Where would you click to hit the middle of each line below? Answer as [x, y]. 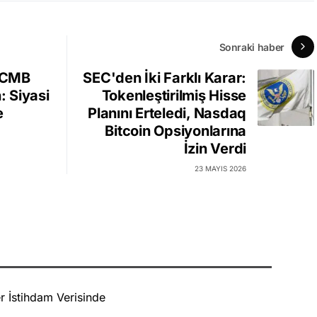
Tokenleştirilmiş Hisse [174, 96]
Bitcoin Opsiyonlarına [175, 131]
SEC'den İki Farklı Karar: [165, 78]
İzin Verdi [215, 149]
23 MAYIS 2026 [220, 169]
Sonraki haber [252, 47]
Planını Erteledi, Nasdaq [167, 114]
